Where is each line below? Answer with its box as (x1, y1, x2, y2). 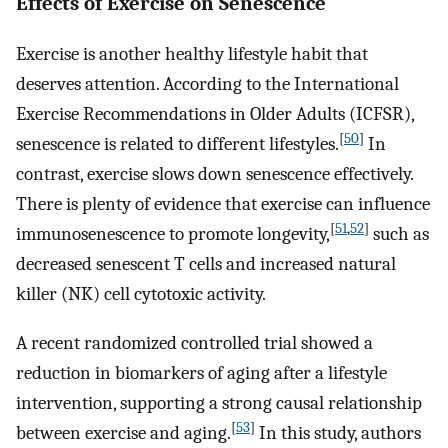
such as (369, 223, 429, 246)
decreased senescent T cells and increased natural (16, 253, 396, 276)
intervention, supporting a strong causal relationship (16, 391, 422, 414)
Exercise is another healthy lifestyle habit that (16, 43, 368, 66)
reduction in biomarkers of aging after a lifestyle (16, 361, 387, 384)
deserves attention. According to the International (16, 73, 399, 96)
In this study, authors (255, 421, 421, 444)
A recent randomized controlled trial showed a (16, 331, 373, 354)
